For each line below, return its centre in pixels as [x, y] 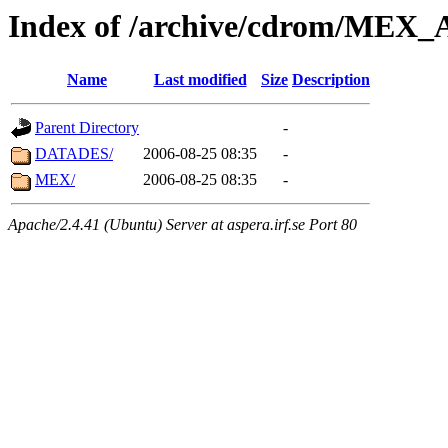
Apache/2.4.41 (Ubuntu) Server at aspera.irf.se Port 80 [182, 225]
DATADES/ [74, 154]
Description [331, 80]
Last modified [200, 80]
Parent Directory [87, 128]
